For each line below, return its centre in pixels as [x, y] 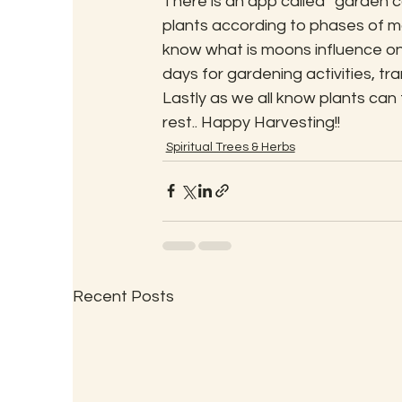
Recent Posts [123, 296]
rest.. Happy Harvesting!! [251, 122]
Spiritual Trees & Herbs [230, 147]
